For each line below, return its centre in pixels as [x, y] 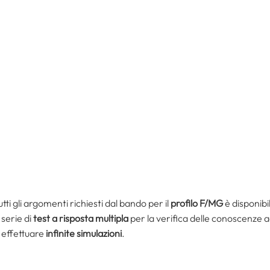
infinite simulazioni [84, 234]
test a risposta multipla [81, 218]
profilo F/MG [197, 203]
